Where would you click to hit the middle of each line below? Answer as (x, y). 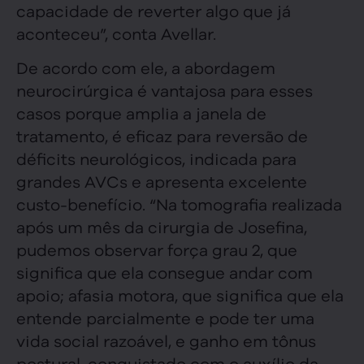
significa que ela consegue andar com (165, 271)
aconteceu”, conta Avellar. (116, 32)
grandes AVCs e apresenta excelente (162, 180)
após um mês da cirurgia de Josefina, (162, 226)
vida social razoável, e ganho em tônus (166, 340)
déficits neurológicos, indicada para (156, 158)
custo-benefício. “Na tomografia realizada (179, 203)
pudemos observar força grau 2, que (157, 249)
